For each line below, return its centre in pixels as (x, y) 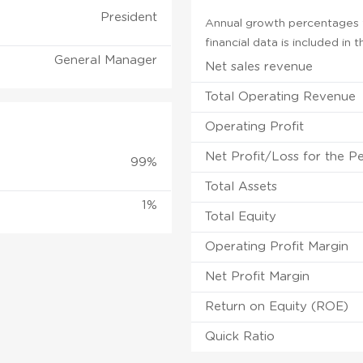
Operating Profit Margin (277, 246)
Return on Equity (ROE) (277, 306)
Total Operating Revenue (281, 96)
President (129, 17)
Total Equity (241, 216)
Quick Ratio (240, 336)
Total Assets (241, 186)
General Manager (106, 60)
